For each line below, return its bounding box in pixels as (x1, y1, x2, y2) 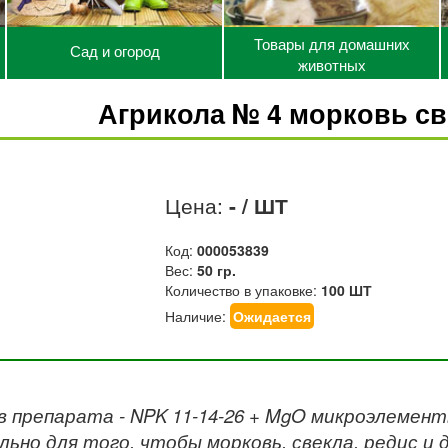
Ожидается (233, 306, 312, 326)
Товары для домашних (253, 33, 410, 54)
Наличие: (165, 306, 231, 326)
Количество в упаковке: (165, 280, 322, 300)
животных (297, 54, 366, 75)
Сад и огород (69, 40, 160, 61)
